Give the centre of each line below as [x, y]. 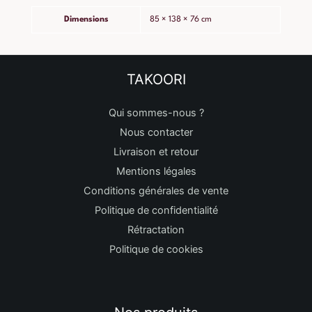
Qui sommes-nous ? [156, 113]
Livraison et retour [156, 152]
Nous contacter [156, 133]
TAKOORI [156, 80]
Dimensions [86, 20]
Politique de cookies [156, 250]
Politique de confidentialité [156, 211]
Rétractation [156, 230]
